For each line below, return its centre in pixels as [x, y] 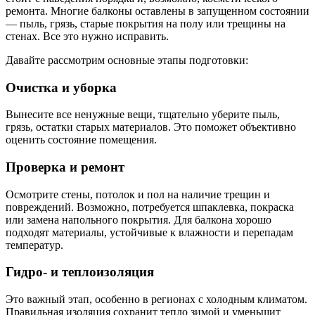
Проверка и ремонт [65, 167]
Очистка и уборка [61, 87]
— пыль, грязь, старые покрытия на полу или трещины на [146, 23]
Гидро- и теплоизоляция [80, 272]
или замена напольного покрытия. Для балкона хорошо [139, 219]
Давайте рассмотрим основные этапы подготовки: [127, 60]
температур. [34, 245]
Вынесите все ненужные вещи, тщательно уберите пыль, [143, 115]
